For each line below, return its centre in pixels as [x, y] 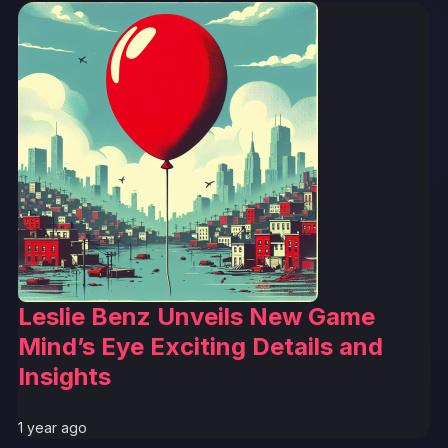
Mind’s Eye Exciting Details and [200, 346]
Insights [64, 376]
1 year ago [52, 427]
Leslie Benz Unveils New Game [196, 316]
